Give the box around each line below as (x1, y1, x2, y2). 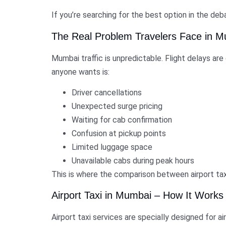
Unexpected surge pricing (72, 101, 162, 111)
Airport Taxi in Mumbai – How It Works (51, 190, 223, 201)
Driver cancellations (72, 87, 142, 97)
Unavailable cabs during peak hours (72, 155, 194, 165)
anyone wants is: (51, 67, 109, 77)
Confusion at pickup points (72, 128, 166, 138)
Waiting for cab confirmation (72, 115, 172, 125)
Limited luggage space (72, 142, 152, 152)
